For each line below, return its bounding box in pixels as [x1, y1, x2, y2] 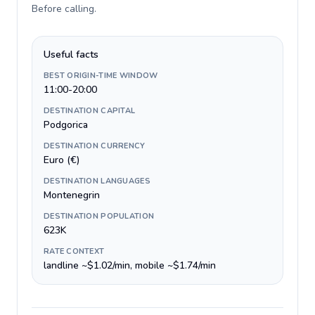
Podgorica [44, 118, 88, 131]
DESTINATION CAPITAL [44, 105, 136, 116]
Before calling [32, 2, 94, 15]
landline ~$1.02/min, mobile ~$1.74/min [44, 259, 216, 272]
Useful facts [44, 48, 98, 61]
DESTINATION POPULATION [44, 211, 155, 221]
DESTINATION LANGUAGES [44, 176, 150, 186]
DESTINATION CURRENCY [44, 141, 146, 151]
